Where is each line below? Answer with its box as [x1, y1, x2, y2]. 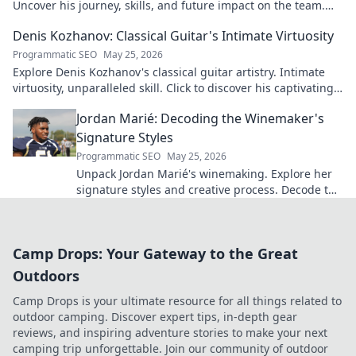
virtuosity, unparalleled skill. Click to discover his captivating [13, 80, 334, 95]
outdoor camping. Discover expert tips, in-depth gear [13, 309, 297, 324]
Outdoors [13, 266, 79, 285]
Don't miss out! [13, 14, 92, 29]
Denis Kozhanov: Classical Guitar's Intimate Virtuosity [13, 27, 334, 44]
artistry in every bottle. [76, 198, 197, 213]
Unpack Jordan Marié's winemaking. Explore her [76, 166, 332, 181]
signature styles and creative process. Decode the [76, 182, 342, 197]
